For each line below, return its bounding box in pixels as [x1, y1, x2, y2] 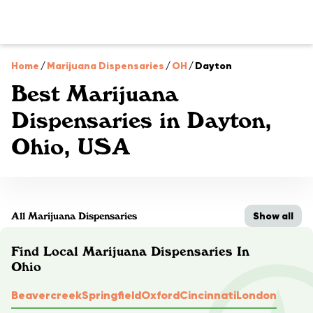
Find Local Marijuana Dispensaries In [11, 244, 249, 259]
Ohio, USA [11, 133, 130, 160]
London [236, 288, 277, 302]
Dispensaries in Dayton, [11, 107, 272, 133]
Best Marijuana [11, 80, 178, 107]
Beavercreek [11, 288, 82, 302]
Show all [253, 210, 293, 222]
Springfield [82, 288, 141, 302]
